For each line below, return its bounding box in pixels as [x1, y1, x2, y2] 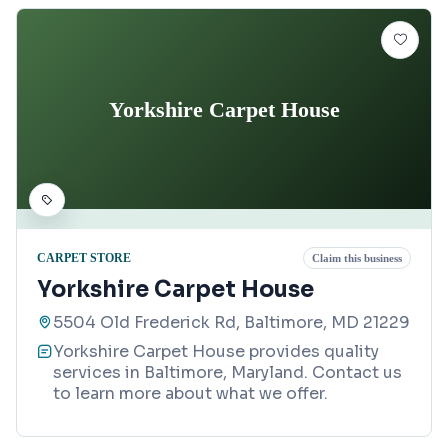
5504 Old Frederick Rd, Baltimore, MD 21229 [53, 312, 410, 334]
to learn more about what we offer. [53, 383, 328, 405]
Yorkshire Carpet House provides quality [53, 341, 379, 363]
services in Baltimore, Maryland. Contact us [53, 362, 402, 384]
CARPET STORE [37, 250, 131, 265]
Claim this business [312, 252, 402, 265]
